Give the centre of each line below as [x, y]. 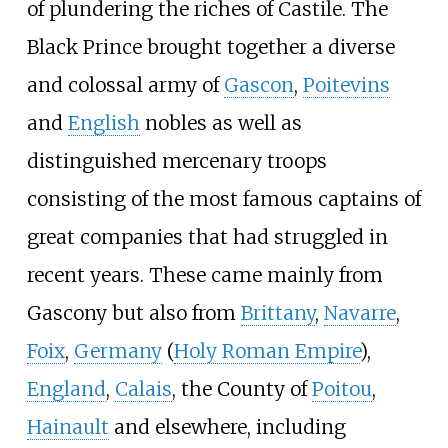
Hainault [67, 427]
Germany [117, 351]
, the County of [241, 389]
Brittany [277, 313]
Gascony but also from [133, 313]
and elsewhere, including [227, 427]
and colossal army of [125, 85]
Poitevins [346, 85]
